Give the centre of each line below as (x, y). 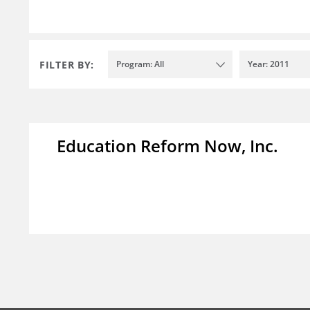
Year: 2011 (268, 64)
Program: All (140, 64)
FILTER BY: (67, 64)
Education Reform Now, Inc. (167, 146)
